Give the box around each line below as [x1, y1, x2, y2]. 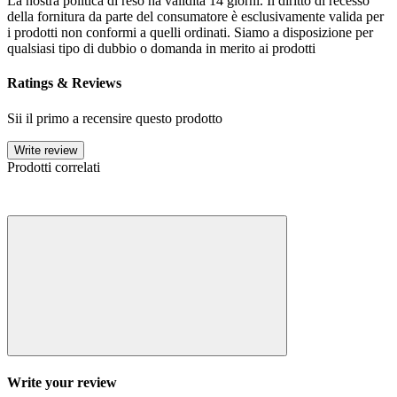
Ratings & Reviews [7, 75, 121, 91]
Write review [14, 143, 77, 157]
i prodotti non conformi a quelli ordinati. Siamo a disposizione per [7, 25, 373, 41]
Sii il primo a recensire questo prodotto [7, 110, 222, 126]
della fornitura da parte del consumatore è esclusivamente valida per [7, 9, 384, 25]
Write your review [7, 374, 117, 390]
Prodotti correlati [7, 159, 100, 175]
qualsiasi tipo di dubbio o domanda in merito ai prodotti [7, 41, 315, 57]
